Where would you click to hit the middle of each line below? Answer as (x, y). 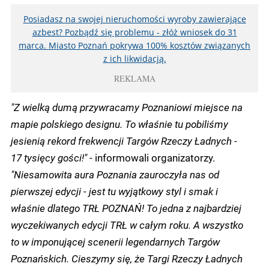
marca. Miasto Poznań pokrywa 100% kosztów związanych (134, 46)
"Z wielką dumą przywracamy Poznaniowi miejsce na (127, 107)
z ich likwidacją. (134, 59)
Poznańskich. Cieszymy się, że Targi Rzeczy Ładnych (127, 258)
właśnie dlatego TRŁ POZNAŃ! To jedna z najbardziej (126, 208)
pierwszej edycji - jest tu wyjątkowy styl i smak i (114, 191)
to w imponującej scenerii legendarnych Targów (115, 242)
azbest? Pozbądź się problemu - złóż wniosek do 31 (134, 32)
